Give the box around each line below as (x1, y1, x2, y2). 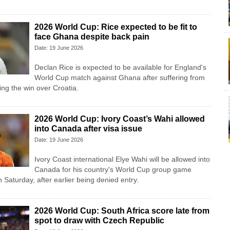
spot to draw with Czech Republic (34, 216, 164, 225)
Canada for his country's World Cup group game (34, 165, 191, 174)
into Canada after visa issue (34, 124, 142, 133)
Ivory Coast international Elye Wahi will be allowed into (34, 155, 210, 164)
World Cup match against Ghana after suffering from (34, 73, 205, 82)
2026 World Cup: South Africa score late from (34, 206, 209, 216)
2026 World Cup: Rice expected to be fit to (34, 23, 197, 32)
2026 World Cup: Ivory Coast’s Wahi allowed (34, 114, 205, 124)
